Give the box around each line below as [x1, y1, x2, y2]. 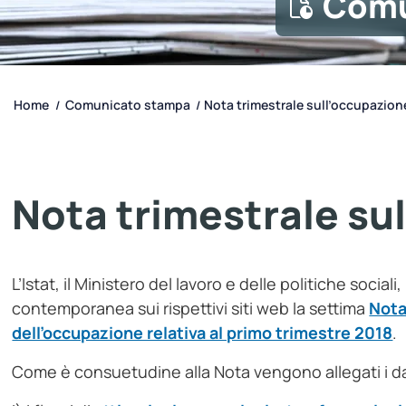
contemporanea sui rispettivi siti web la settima [12, 297, 370, 320]
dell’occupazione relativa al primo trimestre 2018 [12, 322, 393, 344]
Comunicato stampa [65, 96, 191, 114]
